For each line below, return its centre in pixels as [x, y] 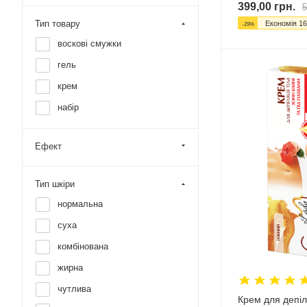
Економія [282, 23]
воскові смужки [89, 44]
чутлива [74, 289]
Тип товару [58, 24]
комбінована [83, 246]
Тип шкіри [55, 184]
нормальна [80, 204]
